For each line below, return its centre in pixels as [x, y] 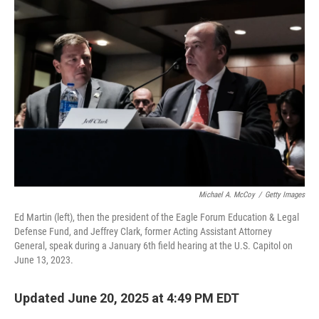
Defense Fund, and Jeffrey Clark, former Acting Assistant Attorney [143, 231]
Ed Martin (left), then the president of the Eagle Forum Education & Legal [157, 217]
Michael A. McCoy [227, 195]
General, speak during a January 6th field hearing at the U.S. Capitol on [153, 246]
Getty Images [285, 195]
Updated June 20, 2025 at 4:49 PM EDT [127, 298]
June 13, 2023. [44, 260]
